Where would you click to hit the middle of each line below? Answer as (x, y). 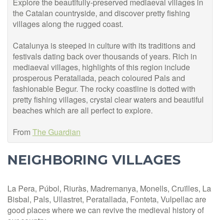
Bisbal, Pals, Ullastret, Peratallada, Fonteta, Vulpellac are (107, 199)
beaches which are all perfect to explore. (83, 110)
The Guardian (56, 132)
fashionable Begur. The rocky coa (71, 89)
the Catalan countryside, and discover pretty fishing (101, 13)
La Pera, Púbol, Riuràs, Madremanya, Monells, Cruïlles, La (109, 189)
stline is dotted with (162, 89)
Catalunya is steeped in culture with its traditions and (104, 46)
